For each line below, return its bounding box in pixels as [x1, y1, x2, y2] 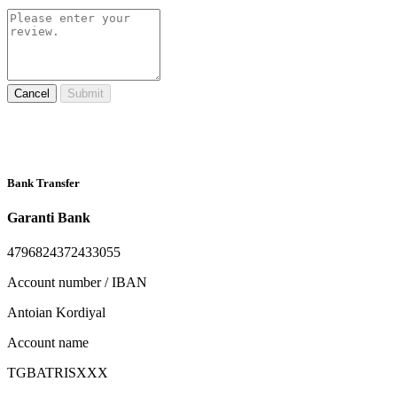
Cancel [14, 87, 50, 101]
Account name [7, 335, 89, 351]
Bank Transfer [7, 175, 80, 190]
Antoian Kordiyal [7, 305, 105, 321]
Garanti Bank [7, 209, 90, 225]
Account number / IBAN [7, 275, 147, 291]
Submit [67, 87, 104, 101]
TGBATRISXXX [7, 365, 108, 381]
